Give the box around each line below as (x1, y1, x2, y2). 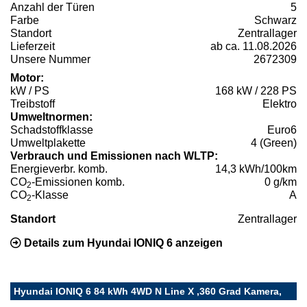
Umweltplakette (10, 136, 86, 149)
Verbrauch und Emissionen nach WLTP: (10, 149, 218, 162)
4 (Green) (251, 136, 297, 149)
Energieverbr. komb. (10, 162, 108, 175)
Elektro (262, 97, 297, 110)
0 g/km (265, 175, 297, 188)
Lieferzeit (10, 40, 55, 52)
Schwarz (254, 14, 297, 26)
